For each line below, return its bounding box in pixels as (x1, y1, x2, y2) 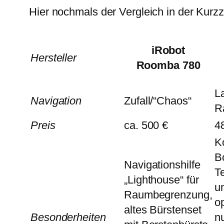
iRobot (151, 44, 185, 57)
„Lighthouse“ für (124, 173, 199, 186)
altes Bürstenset (124, 203, 201, 216)
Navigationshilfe (124, 158, 200, 171)
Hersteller (30, 51, 76, 64)
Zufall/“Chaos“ (124, 94, 191, 107)
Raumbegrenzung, (124, 188, 212, 201)
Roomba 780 (136, 59, 200, 72)
